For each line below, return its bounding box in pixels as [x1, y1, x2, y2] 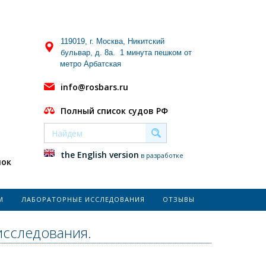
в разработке [138, 151, 199, 160]
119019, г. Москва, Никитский [60, 37, 164, 46]
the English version [60, 149, 139, 160]
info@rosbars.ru [60, 81, 128, 93]
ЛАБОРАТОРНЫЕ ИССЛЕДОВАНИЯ [21, 195, 145, 204]
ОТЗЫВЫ [163, 195, 195, 204]
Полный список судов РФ [60, 105, 168, 116]
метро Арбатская [59, 59, 121, 68]
